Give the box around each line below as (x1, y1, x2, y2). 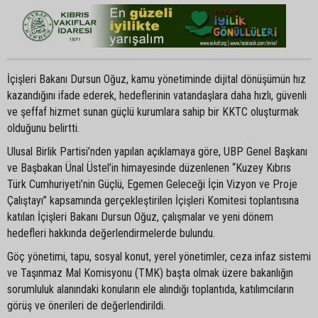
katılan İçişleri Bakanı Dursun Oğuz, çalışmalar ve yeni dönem (7, 209, 273, 224)
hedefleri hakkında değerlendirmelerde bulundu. (7, 226, 215, 240)
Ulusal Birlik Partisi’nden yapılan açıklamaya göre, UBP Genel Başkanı (7, 144, 307, 158)
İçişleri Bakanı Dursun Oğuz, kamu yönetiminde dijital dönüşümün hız (7, 72, 306, 86)
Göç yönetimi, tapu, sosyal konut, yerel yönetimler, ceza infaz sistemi (7, 249, 311, 263)
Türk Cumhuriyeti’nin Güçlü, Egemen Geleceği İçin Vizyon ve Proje (7, 177, 297, 191)
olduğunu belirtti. (7, 121, 79, 135)
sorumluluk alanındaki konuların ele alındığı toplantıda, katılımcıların (7, 282, 294, 296)
